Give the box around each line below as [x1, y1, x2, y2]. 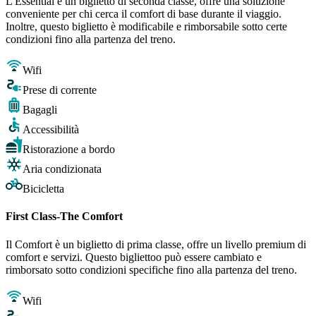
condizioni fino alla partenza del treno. [6, 33, 176, 46]
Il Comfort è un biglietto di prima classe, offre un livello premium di [6, 238, 306, 250]
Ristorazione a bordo [23, 143, 115, 156]
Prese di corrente [23, 84, 97, 97]
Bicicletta [23, 183, 64, 195]
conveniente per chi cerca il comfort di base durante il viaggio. [6, 8, 281, 20]
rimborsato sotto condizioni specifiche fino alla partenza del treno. [6, 263, 297, 276]
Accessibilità [23, 123, 79, 136]
